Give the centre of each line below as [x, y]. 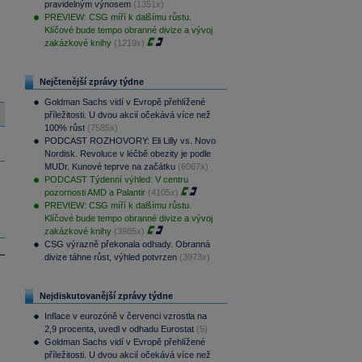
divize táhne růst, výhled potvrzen [110, 257]
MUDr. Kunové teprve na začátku [109, 166]
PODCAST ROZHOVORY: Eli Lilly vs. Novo [130, 141]
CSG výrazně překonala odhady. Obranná [127, 244]
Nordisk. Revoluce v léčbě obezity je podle [127, 154]
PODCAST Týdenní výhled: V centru [116, 179]
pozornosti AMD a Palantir [95, 192]
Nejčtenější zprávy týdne [91, 82]
